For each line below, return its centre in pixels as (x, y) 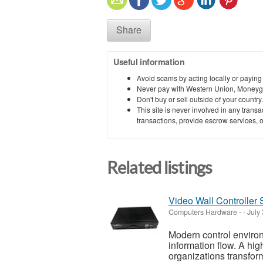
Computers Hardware (203, 212)
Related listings (160, 168)
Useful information (149, 61)
